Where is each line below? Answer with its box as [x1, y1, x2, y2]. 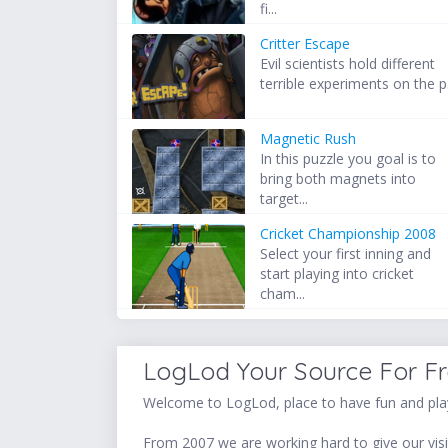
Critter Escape [260, 34, 351, 54]
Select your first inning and [260, 244, 432, 264]
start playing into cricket [260, 264, 415, 284]
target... [260, 189, 309, 209]
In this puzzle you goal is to [260, 149, 437, 169]
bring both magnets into [260, 169, 417, 189]
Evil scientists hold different [260, 54, 436, 74]
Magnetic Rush [260, 129, 357, 149]
